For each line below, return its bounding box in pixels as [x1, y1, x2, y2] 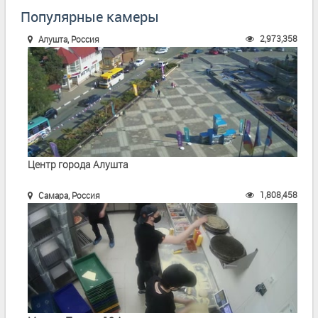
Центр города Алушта [28, 157, 128, 171]
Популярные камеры [21, 6, 159, 26]
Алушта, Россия [36, 33, 99, 45]
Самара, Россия [36, 189, 100, 201]
